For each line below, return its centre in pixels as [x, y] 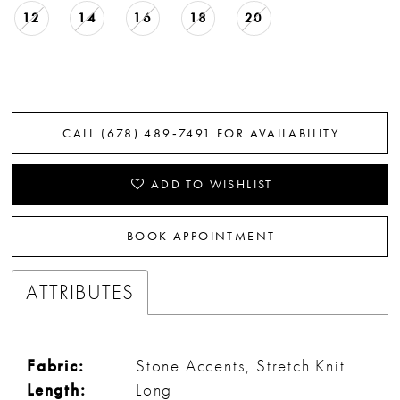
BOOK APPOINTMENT [201, 236]
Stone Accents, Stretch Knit [241, 366]
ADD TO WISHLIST [212, 184]
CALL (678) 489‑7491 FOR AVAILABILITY [201, 133]
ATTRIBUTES [80, 292]
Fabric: [56, 366]
